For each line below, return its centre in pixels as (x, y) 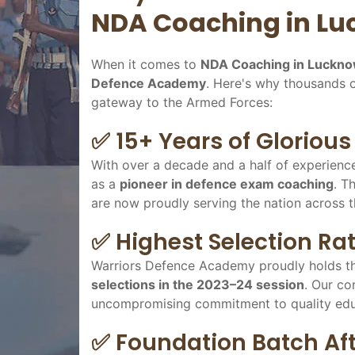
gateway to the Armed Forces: (182, 102)
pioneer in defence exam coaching (227, 183)
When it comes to (146, 64)
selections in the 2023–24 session (198, 284)
